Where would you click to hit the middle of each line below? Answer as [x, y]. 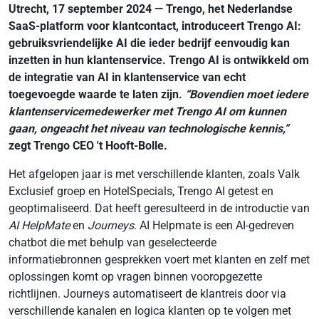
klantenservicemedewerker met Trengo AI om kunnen [147, 111]
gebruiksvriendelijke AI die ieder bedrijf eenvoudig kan [149, 43]
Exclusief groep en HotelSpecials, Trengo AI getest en [141, 191]
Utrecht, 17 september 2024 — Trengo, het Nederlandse [151, 9]
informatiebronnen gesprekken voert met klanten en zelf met [159, 260]
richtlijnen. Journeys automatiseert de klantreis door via [147, 294]
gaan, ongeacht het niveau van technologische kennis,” [149, 129]
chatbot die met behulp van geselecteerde [113, 242]
